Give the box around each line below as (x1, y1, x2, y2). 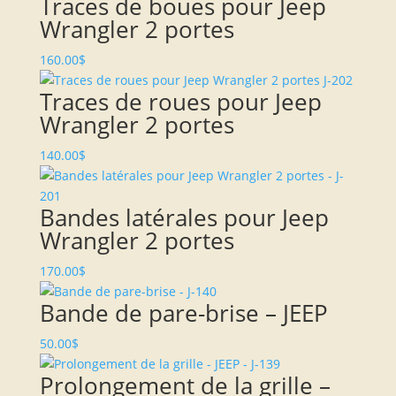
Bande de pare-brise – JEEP (39, 297, 328, 330)
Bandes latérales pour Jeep (39, 202, 329, 234)
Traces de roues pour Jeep (39, 86, 322, 118)
